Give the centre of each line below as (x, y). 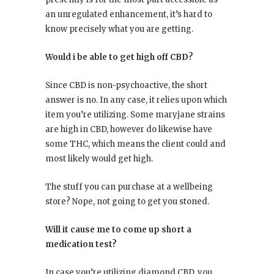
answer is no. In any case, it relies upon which (136, 100)
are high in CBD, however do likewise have (129, 129)
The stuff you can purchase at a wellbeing (129, 187)
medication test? (81, 244)
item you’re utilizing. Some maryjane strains (135, 114)
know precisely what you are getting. (119, 29)
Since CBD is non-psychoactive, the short (126, 85)
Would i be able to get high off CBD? (119, 57)
